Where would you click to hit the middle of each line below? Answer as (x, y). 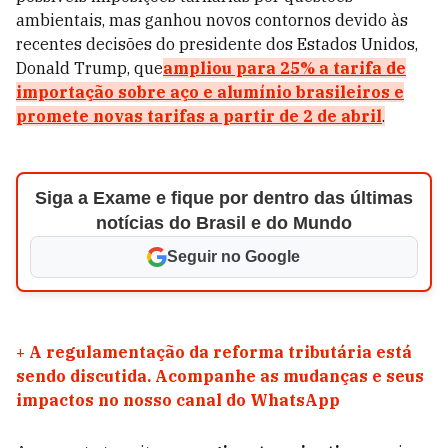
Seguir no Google (234, 256)
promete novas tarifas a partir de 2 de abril (199, 116)
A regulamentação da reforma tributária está (220, 352)
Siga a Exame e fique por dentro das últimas (223, 198)
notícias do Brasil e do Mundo (223, 223)
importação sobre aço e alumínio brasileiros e (210, 92)
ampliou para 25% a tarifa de (284, 68)
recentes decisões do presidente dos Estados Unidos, (217, 44)
